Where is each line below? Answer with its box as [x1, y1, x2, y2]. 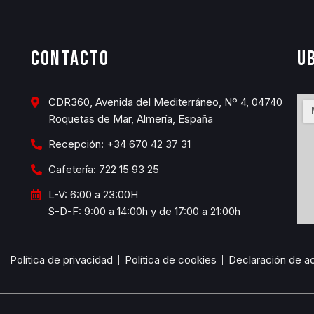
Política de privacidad [10, 253, 113, 267]
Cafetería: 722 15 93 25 [48, 163, 159, 177]
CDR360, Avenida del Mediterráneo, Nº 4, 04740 [48, 95, 282, 109]
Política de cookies [125, 253, 217, 267]
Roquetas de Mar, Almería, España [48, 112, 213, 126]
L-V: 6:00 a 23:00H [48, 188, 138, 202]
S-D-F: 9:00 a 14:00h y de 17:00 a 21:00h [48, 205, 240, 219]
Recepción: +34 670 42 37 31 [48, 137, 191, 151]
